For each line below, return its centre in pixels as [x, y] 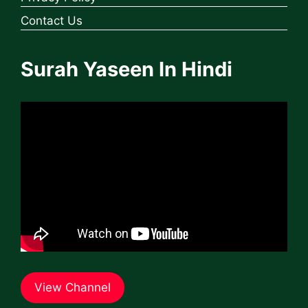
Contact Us [52, 21]
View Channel [73, 288]
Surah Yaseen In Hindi [126, 69]
